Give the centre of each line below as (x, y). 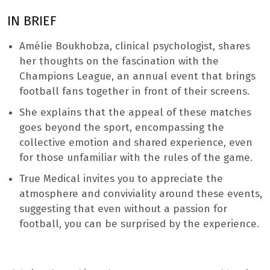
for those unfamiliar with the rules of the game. (136, 158)
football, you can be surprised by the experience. (139, 224)
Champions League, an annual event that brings (137, 77)
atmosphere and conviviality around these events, (141, 194)
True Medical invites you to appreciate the (121, 179)
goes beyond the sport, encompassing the (122, 128)
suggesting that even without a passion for (123, 209)
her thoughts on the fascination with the (119, 61)
